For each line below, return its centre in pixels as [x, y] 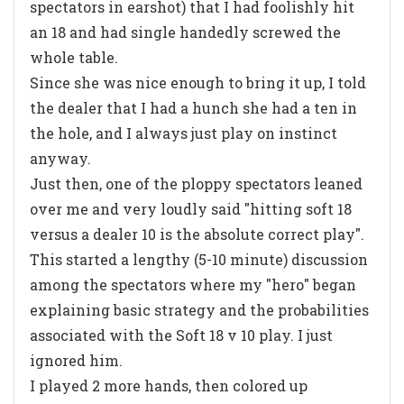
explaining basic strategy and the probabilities [199, 309]
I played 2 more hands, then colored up [169, 385]
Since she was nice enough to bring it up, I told [198, 82]
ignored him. [76, 360]
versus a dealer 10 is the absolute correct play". [197, 234]
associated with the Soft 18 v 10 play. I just [181, 335]
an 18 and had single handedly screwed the [185, 32]
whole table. [74, 57]
